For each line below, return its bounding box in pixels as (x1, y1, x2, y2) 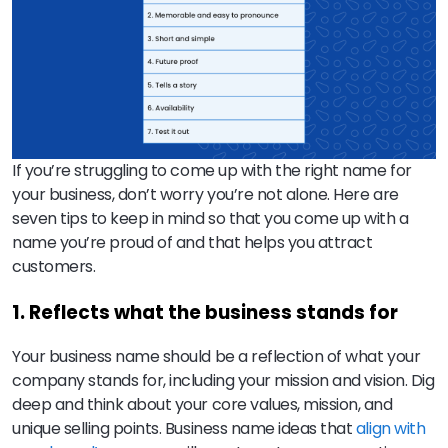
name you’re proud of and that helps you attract (12, 230, 373, 254)
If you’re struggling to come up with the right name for (12, 158, 412, 182)
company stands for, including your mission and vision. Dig (12, 369, 435, 393)
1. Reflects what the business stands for (12, 298, 398, 326)
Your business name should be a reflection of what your (12, 345, 421, 369)
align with (355, 417, 426, 441)
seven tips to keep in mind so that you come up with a (12, 206, 409, 230)
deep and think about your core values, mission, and (12, 393, 393, 417)
